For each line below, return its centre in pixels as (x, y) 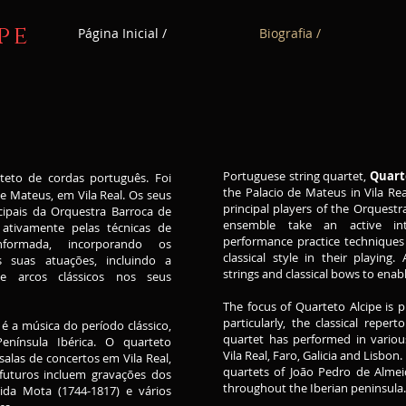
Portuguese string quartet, (296, 176)
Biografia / (290, 33)
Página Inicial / (122, 33)
